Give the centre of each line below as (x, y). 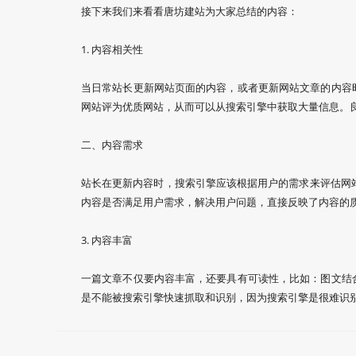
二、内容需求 (112, 145)
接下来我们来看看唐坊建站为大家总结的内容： (190, 11)
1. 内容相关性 (112, 49)
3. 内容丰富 (107, 240)
